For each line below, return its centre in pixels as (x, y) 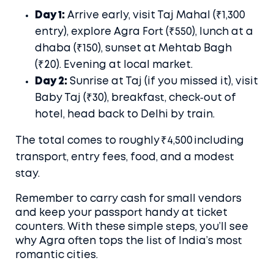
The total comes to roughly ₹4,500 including (130, 141)
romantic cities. (57, 255)
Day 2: (51, 82)
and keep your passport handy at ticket (121, 213)
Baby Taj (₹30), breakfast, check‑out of (135, 98)
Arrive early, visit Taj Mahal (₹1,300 (155, 16)
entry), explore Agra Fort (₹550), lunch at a (144, 32)
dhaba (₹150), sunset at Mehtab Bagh (133, 49)
